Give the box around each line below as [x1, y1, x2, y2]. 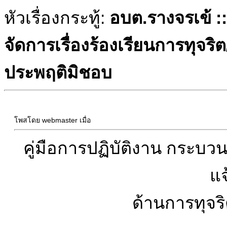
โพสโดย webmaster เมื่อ [14, 116, 91, 124]
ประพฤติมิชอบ [4, 63, 112, 82]
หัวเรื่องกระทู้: [4, 8, 109, 27]
